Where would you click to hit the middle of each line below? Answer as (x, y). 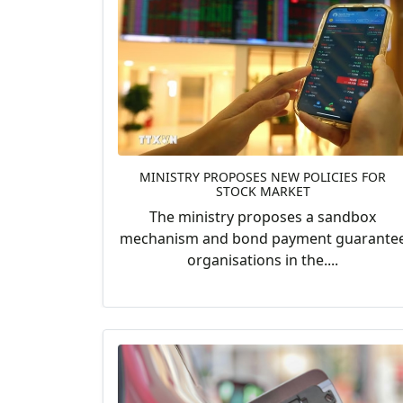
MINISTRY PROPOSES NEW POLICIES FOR (263, 177)
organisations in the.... (263, 260)
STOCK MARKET (263, 192)
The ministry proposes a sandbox (263, 217)
